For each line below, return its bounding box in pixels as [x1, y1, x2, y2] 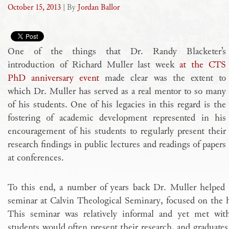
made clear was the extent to [99, 71, 226, 85]
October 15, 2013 [8, 2, 61, 14]
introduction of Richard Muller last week [8, 57, 180, 72]
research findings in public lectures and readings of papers [8, 137, 226, 152]
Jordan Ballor [78, 2, 120, 14]
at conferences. [8, 150, 64, 165]
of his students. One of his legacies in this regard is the [8, 97, 226, 112]
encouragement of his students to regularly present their [8, 124, 226, 139]
